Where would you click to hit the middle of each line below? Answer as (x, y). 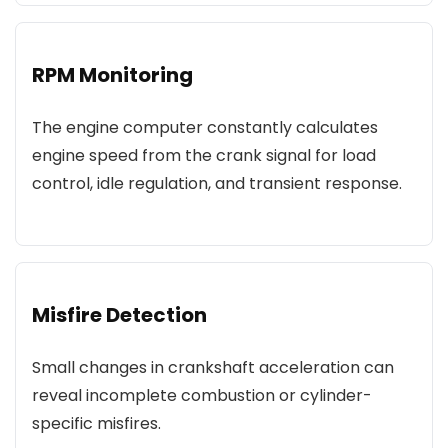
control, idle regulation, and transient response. (217, 183)
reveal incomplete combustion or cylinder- (202, 395)
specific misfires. (96, 423)
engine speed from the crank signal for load (204, 155)
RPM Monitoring (112, 75)
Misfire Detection (119, 315)
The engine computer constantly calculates (205, 127)
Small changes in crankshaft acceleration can (213, 367)
